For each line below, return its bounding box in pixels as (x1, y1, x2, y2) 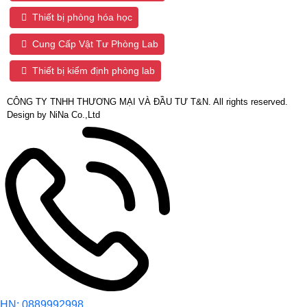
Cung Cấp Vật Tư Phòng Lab (32, 38, 158, 49)
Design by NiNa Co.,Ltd (7, 109, 100, 120)
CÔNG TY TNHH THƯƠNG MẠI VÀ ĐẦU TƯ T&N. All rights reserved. (7, 96, 288, 107)
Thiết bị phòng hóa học (32, 11, 132, 23)
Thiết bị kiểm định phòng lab (32, 64, 155, 76)
